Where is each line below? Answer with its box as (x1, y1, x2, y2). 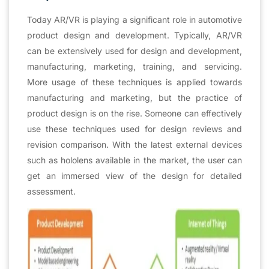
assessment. (27, 186, 76, 196)
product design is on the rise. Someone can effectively (27, 107, 242, 118)
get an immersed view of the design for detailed (27, 170, 242, 181)
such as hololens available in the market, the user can (27, 154, 242, 165)
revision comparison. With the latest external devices (27, 139, 242, 150)
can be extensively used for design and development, (27, 45, 242, 56)
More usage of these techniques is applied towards (27, 76, 242, 87)
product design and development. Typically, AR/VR (27, 29, 242, 40)
